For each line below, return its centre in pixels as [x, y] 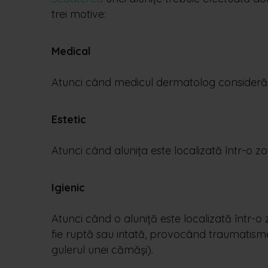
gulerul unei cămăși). [102, 250]
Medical [71, 51]
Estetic [69, 119]
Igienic [68, 188]
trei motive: [79, 14]
